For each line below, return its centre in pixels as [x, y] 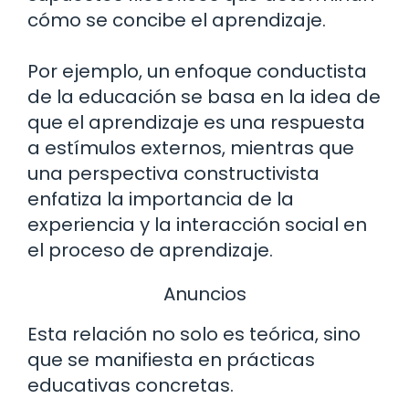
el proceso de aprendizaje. [150, 251]
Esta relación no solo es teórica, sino [194, 334]
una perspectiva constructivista [173, 174]
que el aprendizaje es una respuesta [196, 123]
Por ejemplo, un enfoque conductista [197, 72]
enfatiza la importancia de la [161, 199]
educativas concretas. [131, 385]
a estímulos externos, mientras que [191, 148]
